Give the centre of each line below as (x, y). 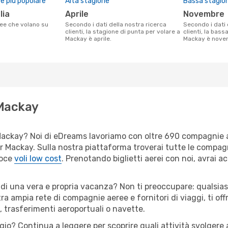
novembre (207, 14)
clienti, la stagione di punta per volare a (123, 32)
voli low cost (38, 159)
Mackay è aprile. (88, 39)
